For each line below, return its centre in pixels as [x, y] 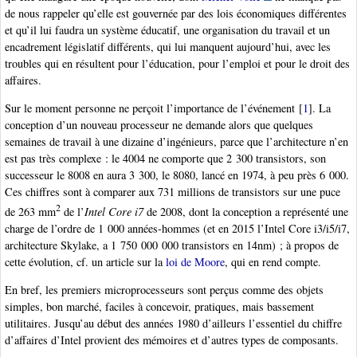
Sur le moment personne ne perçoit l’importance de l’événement [150, 108]
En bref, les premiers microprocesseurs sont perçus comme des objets [164, 290]
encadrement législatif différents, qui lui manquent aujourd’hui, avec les [168, 46]
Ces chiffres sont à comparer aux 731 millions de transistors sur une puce [173, 192]
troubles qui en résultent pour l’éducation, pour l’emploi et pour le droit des [177, 63]
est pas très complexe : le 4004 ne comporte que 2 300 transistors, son [165, 159]
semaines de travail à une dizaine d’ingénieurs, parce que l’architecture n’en [177, 142]
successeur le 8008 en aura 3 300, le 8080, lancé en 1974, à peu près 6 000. [177, 175]
